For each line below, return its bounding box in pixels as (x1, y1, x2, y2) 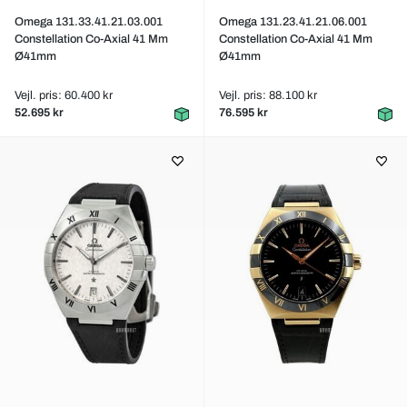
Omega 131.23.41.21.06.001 (218, 15, 367, 28)
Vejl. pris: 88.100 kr (218, 89, 317, 102)
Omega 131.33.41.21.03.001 (15, 15, 163, 28)
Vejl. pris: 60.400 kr (15, 89, 113, 102)
